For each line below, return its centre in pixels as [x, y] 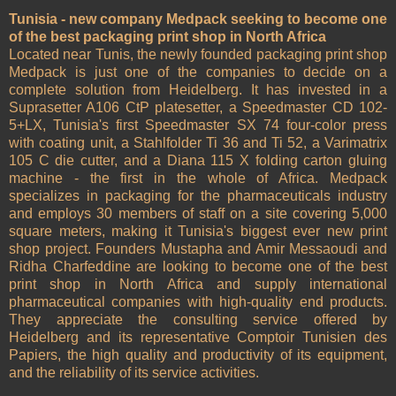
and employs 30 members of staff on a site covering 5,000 [198, 214]
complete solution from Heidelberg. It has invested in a [198, 90]
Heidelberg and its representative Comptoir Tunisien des [198, 338]
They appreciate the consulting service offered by [198, 320]
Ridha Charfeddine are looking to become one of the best [198, 267]
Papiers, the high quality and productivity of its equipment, [198, 355]
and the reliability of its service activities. [134, 373]
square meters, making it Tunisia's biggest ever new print [198, 232]
